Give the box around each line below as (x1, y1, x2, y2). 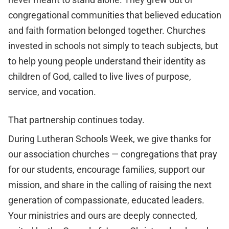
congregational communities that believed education (8, 10, 221, 20)
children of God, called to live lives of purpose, (8, 71, 191, 82)
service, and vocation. (8, 86, 96, 97)
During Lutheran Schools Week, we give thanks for (8, 133, 211, 144)
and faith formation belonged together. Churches (8, 25, 205, 36)
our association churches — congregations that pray (8, 149, 217, 159)
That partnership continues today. (8, 114, 145, 125)
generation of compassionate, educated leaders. (8, 195, 204, 205)
